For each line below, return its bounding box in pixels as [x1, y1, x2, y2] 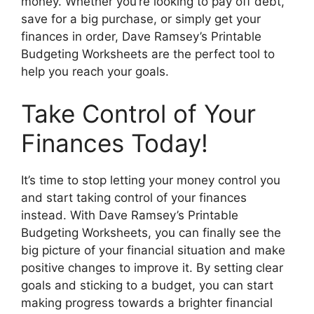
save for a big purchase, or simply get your [21, 12, 261, 27]
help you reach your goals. [21, 64, 169, 79]
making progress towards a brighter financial [21, 295, 273, 310]
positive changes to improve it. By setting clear [21, 260, 283, 275]
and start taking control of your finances [21, 190, 247, 205]
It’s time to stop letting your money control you [21, 172, 280, 187]
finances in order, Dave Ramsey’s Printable [21, 29, 261, 44]
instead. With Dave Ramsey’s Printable [21, 207, 238, 222]
